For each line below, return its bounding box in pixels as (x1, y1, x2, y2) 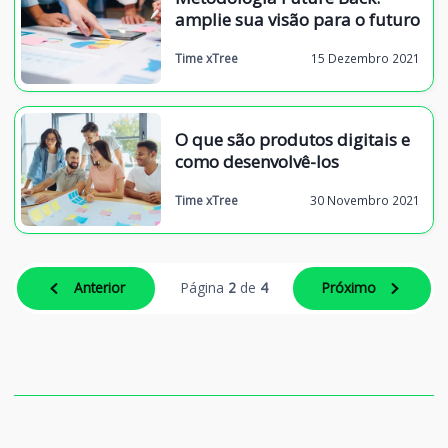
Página (180, 278, 228, 298)
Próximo (322, 278, 377, 298)
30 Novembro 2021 (309, 191, 420, 208)
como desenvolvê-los (174, 149, 339, 173)
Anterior (73, 278, 125, 298)
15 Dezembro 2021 (310, 49, 420, 66)
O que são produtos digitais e (174, 127, 410, 151)
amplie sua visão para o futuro (174, 7, 420, 31)
